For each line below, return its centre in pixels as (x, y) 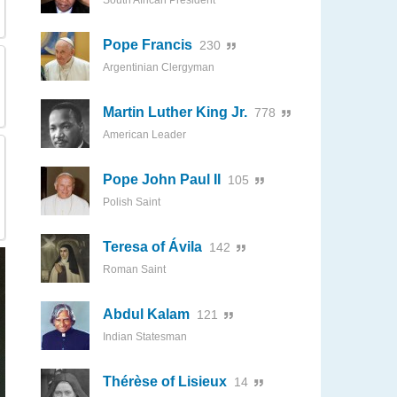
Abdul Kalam (146, 314)
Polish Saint (132, 202)
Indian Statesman (145, 337)
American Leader (144, 135)
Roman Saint (134, 269)
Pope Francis (148, 45)
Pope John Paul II (162, 179)
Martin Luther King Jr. (175, 112)
